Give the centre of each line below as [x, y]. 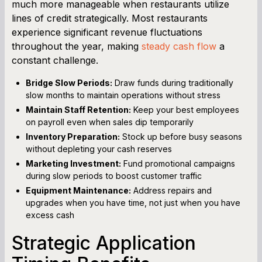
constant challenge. [55, 60]
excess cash [50, 215]
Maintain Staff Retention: [78, 109]
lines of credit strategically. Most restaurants [110, 18]
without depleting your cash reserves [99, 149]
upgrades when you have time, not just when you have [133, 202]
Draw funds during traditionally [173, 82]
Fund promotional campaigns [178, 163]
